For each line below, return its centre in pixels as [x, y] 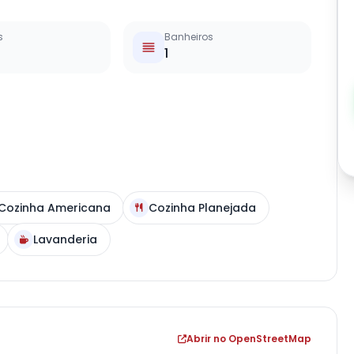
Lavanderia [65, 239]
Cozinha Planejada [202, 208]
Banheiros [189, 37]
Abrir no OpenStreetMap [249, 339]
